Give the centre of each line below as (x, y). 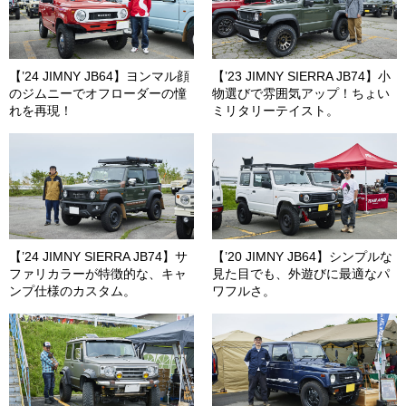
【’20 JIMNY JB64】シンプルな (302, 256)
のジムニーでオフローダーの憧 (98, 94)
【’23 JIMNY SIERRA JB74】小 (301, 77)
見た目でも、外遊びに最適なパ (301, 273)
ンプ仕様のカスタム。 (72, 290)
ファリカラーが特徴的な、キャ (98, 273)
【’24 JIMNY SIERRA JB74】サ (98, 256)
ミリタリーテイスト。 (275, 111)
